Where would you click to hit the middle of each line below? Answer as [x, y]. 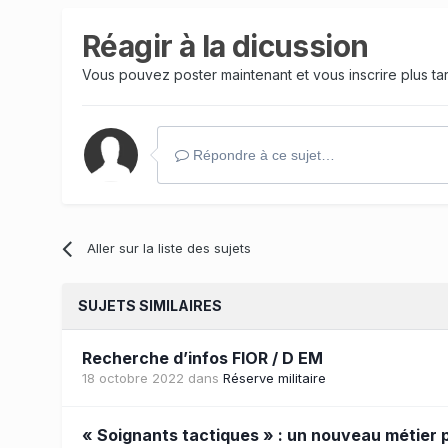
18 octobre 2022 [133, 377]
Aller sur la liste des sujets [169, 247]
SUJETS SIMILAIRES [150, 305]
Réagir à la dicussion [225, 45]
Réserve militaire [274, 377]
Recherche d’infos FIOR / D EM [202, 357]
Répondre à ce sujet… [262, 154]
